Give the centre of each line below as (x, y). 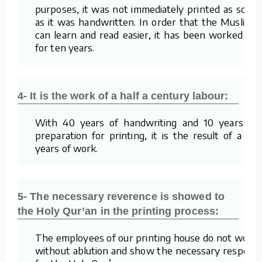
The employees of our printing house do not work (146, 237)
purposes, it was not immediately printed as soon (146, 8)
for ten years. (65, 47)
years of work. (67, 148)
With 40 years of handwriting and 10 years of (146, 122)
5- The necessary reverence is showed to (121, 196)
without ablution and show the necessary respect (146, 250)
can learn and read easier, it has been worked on (146, 34)
